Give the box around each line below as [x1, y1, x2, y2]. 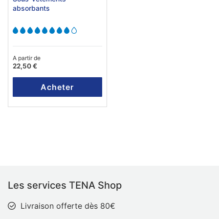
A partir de [13, 54, 41, 62]
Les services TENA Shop [8, 179, 122, 192]
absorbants [13, 4, 50, 13]
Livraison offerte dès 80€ [21, 201, 115, 211]
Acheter [41, 82, 74, 92]
